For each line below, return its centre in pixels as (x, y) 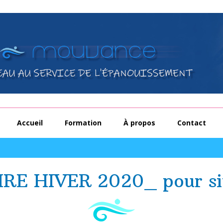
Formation (83, 122)
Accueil (30, 122)
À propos (139, 122)
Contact (192, 122)
